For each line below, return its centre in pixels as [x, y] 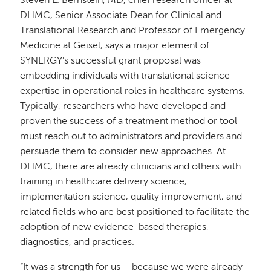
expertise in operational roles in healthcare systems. [133, 91]
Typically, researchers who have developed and [123, 106]
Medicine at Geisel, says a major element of [115, 46]
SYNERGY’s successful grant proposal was [111, 61]
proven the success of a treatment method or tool [129, 121]
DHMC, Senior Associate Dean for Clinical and [121, 15]
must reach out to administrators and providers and [131, 136]
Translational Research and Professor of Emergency [133, 31]
